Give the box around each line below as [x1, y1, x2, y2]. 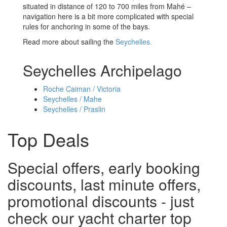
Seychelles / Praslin [43, 103, 105, 114]
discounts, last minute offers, [8, 173, 201, 195]
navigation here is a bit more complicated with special [23, 11, 194, 21]
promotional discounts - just [8, 190, 194, 212]
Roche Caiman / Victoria [43, 83, 121, 94]
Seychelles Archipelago [23, 59, 182, 81]
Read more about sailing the [23, 36, 116, 47]
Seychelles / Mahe [43, 93, 102, 104]
